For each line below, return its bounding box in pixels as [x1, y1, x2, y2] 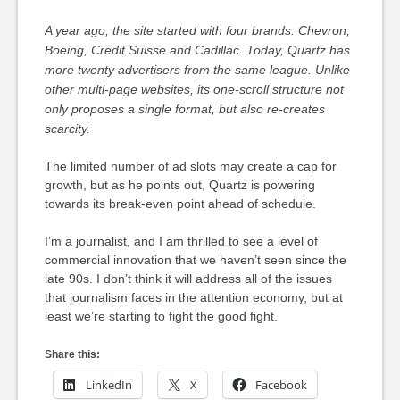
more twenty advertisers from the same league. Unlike [44, 62, 350, 77]
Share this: [44, 348, 100, 361]
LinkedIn [85, 377, 132, 393]
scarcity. [44, 121, 90, 136]
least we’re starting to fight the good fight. [44, 309, 278, 323]
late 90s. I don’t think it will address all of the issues [44, 271, 332, 286]
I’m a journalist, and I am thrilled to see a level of [44, 234, 318, 248]
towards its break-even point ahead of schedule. [44, 196, 316, 211]
